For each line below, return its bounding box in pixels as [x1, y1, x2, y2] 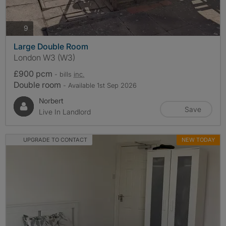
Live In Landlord [39, 107, 91, 116]
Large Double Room [14, 41, 88, 51]
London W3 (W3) [14, 52, 75, 63]
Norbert [39, 96, 64, 105]
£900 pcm [14, 68, 54, 79]
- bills [54, 70, 74, 78]
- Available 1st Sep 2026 [63, 81, 137, 89]
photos [28, 23, 50, 32]
